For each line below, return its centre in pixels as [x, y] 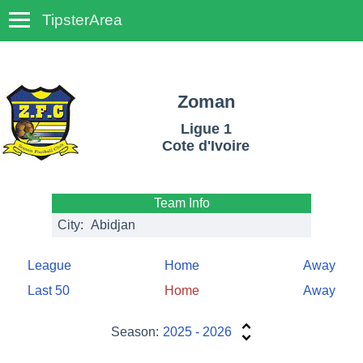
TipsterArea [82, 20]
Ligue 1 [206, 129]
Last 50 [49, 291]
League [49, 265]
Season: [135, 332]
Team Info [181, 203]
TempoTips [181, 29]
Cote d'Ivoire [206, 146]
